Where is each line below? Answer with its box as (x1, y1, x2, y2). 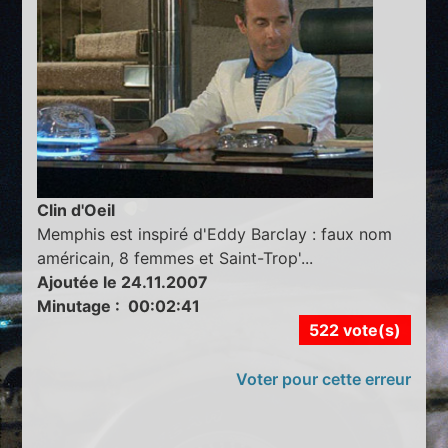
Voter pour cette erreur (235, 369, 411, 390)
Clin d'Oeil (37, 200, 116, 221)
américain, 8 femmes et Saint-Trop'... (37, 248, 314, 269)
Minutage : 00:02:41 (37, 296, 201, 317)
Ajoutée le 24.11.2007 (37, 272, 209, 293)
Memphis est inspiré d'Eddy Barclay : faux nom (37, 224, 393, 245)
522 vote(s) (308, 320, 401, 341)
